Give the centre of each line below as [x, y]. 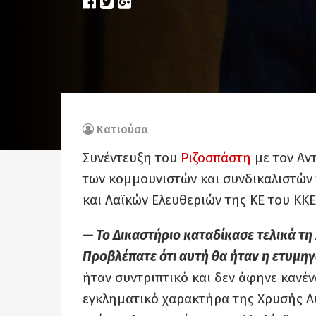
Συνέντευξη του [132, 158]
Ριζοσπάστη [216, 158]
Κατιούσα [122, 129]
